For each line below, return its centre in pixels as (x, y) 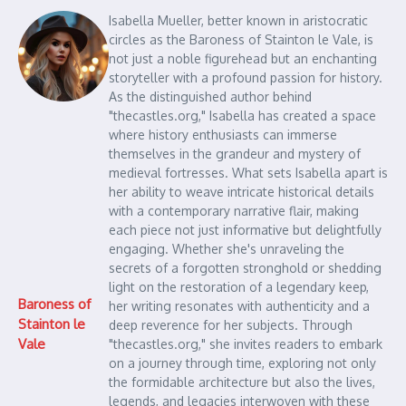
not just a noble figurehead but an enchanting (243, 59)
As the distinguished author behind (210, 97)
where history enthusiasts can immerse (223, 135)
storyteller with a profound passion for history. (246, 78)
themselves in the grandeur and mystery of (235, 154)
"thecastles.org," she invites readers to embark (246, 344)
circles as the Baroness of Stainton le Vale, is (241, 40)
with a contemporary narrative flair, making (234, 211)
